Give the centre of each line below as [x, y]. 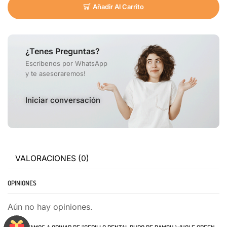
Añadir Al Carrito [118, 7]
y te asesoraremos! [55, 73]
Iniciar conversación [63, 100]
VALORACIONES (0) [52, 159]
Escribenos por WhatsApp [66, 63]
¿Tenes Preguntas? [63, 51]
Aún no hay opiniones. [50, 207]
